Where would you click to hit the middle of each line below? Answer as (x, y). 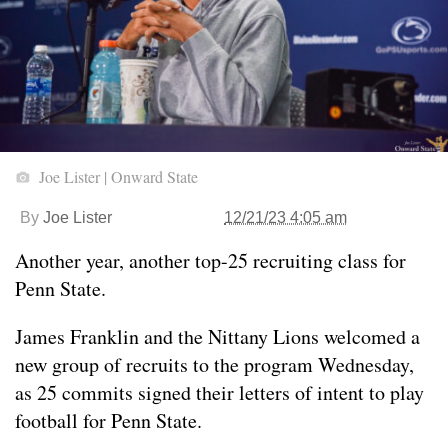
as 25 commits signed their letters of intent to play (219, 393)
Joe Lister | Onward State (116, 177)
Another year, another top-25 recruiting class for (210, 261)
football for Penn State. (108, 421)
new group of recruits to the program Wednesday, (214, 365)
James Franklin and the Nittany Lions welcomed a (217, 337)
